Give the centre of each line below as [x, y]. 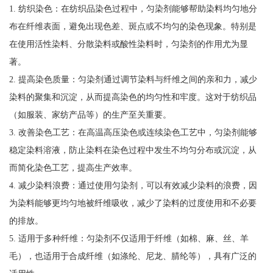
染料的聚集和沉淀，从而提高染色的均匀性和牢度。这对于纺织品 [133, 97]
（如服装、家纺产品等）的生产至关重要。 [90, 114]
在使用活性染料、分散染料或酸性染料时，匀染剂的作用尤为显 [128, 44]
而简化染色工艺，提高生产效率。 [73, 167]
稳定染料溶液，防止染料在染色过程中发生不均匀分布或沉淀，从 [133, 150]
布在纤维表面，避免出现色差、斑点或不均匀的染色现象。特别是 [133, 26]
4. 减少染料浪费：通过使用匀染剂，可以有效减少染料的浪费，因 [133, 185]
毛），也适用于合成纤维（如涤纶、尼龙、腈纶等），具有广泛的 [133, 256]
